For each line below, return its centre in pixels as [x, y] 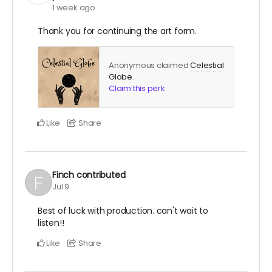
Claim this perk [137, 88]
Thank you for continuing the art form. [117, 31]
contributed [101, 175]
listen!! [51, 223]
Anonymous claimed [150, 65]
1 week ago [74, 7]
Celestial [207, 65]
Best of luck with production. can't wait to [123, 210]
